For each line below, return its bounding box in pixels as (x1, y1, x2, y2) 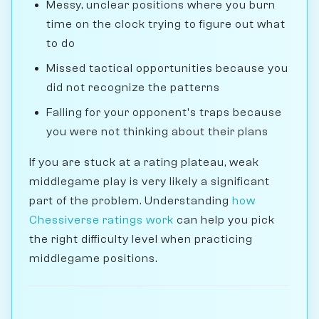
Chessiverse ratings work (29, 213, 174, 226)
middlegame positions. (29, 251, 157, 265)
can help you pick (174, 213, 275, 226)
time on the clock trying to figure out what (46, 17, 286, 31)
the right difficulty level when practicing (29, 232, 253, 246)
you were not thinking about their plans (46, 125, 268, 138)
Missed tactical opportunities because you (46, 61, 288, 75)
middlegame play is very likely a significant (29, 174, 270, 188)
